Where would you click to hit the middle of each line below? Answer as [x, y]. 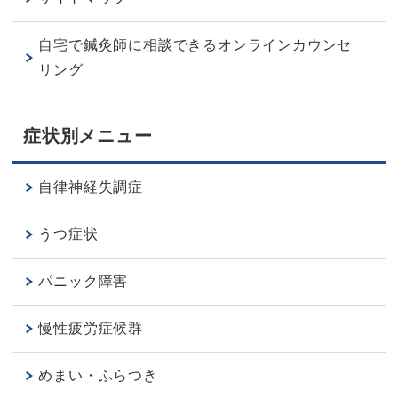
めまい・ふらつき [98, 376]
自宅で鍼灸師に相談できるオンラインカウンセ [195, 45]
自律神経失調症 [91, 187]
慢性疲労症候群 [91, 329]
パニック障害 [84, 282]
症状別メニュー [88, 136]
